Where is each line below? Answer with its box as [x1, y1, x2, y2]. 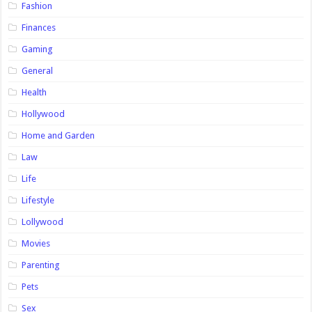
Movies [22, 237, 51, 249]
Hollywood [22, 108, 65, 119]
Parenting [22, 259, 61, 270]
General [22, 65, 54, 76]
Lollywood [22, 216, 64, 227]
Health [22, 86, 47, 97]
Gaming [22, 43, 54, 54]
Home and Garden [22, 130, 95, 141]
